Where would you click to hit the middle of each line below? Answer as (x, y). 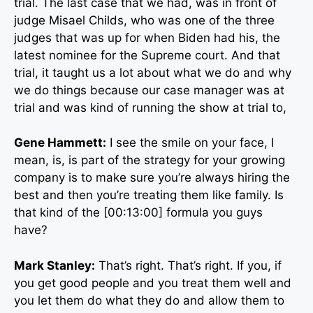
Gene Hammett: (60, 143)
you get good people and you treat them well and (153, 283)
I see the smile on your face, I (190, 143)
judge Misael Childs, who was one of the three (144, 20)
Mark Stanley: (54, 265)
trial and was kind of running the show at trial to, (150, 107)
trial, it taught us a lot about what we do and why (153, 72)
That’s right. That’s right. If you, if (188, 265)
